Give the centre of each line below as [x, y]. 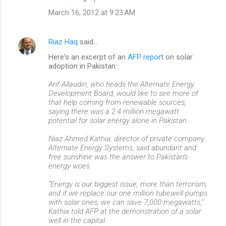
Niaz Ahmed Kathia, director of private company [126, 139]
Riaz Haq [63, 42]
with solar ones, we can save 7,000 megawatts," [126, 202]
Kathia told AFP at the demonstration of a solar [125, 211]
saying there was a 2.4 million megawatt [114, 111]
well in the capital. [77, 220]
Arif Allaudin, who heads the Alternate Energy [121, 84]
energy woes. [70, 166]
